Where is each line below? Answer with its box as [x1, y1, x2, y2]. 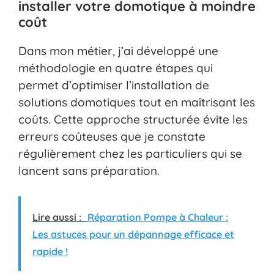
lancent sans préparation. [18, 163, 160, 178]
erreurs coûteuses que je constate [18, 128, 206, 144]
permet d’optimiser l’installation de [18, 77, 209, 92]
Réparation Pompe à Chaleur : [87, 211, 228, 224]
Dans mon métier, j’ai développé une [18, 43, 218, 58]
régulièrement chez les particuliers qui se [18, 146, 242, 161]
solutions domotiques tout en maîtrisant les [18, 94, 255, 109]
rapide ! [32, 245, 68, 258]
